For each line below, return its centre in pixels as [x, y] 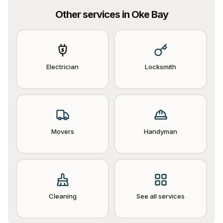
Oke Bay [150, 14]
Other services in [93, 14]
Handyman [161, 131]
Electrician [62, 67]
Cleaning [62, 196]
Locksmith [161, 67]
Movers [62, 131]
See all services [161, 196]
